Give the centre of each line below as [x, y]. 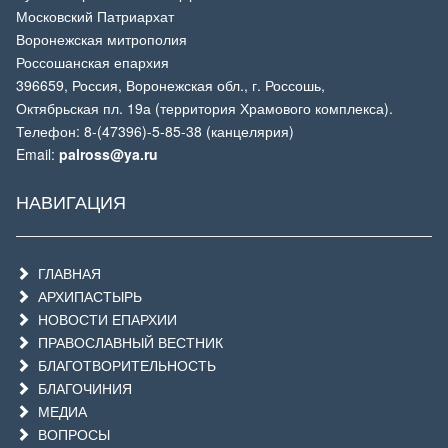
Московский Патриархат [95, 16]
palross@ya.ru [108, 154]
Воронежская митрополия [101, 39]
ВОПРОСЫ [70, 434]
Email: [37, 154]
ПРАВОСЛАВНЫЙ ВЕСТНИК [126, 342]
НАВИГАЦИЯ [71, 201]
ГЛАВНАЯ [65, 273]
